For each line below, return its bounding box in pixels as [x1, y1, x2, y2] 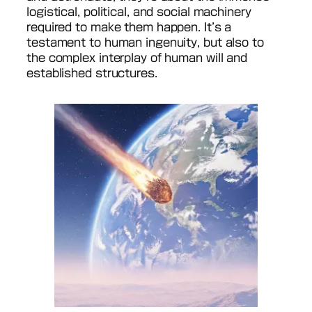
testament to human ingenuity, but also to [26, 37, 264, 49]
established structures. [26, 68, 157, 79]
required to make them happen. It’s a [26, 22, 232, 33]
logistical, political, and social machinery [26, 6, 251, 18]
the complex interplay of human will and [26, 52, 248, 64]
